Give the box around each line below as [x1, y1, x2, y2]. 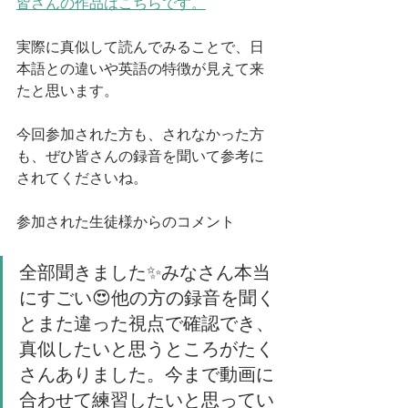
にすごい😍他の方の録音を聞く [19, 289, 275, 311]
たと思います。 [16, 83, 118, 101]
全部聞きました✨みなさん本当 [19, 263, 270, 285]
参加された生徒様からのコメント [16, 214, 235, 232]
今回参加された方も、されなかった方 [16, 127, 264, 145]
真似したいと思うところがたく [19, 340, 274, 362]
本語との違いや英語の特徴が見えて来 [16, 61, 264, 79]
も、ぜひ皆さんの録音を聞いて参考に [16, 148, 264, 167]
